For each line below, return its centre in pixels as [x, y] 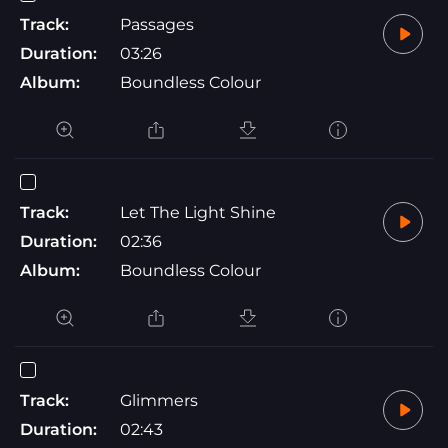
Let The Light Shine [198, 212]
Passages [157, 24]
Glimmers [159, 400]
